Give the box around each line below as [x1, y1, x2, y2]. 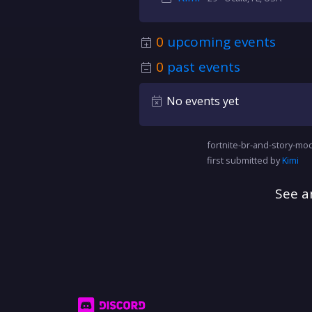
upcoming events [163, 33, 276, 51]
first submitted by [207, 154, 282, 166]
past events [163, 58, 240, 76]
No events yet [163, 93, 239, 109]
